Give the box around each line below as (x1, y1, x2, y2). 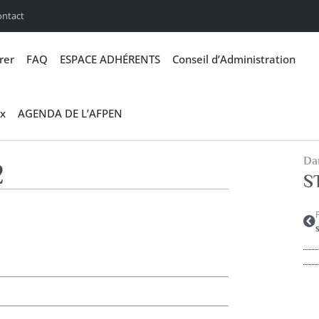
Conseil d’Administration (172, 52, 296, 66)
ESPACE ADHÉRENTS (59, 52, 160, 66)
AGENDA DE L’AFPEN (18, 106, 123, 120)
